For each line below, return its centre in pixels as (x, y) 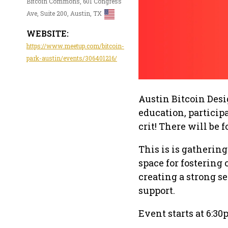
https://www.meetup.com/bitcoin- (75, 46)
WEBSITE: (48, 34)
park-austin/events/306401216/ (72, 58)
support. (157, 190)
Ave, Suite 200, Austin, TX (64, 13)
